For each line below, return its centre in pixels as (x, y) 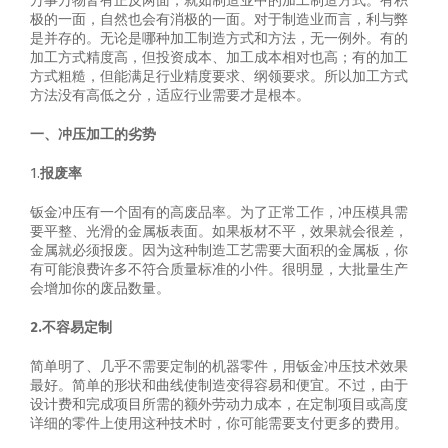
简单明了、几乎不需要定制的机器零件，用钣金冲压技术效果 (219, 366)
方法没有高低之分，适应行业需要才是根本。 (170, 95)
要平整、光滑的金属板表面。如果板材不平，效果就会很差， (219, 231)
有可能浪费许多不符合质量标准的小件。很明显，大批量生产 (219, 269)
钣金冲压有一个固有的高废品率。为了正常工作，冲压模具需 (219, 212)
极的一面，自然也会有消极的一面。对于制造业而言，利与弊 (219, 19)
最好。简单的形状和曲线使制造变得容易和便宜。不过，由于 (219, 385)
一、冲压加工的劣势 (93, 134)
